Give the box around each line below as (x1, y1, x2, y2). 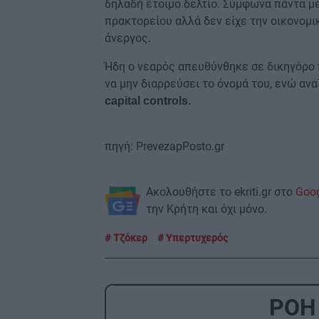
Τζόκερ (111, 231, 147, 244)
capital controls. (105, 94, 194, 107)
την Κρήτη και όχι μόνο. (146, 202, 267, 216)
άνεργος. (105, 31, 151, 45)
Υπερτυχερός (164, 231, 228, 244)
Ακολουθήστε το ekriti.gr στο (146, 184, 296, 199)
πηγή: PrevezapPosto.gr (105, 139, 224, 153)
